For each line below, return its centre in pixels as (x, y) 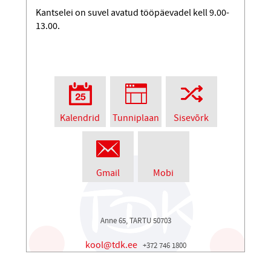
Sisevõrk (191, 118)
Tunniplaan (135, 118)
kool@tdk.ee (111, 245)
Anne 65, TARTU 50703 (135, 221)
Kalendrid (80, 118)
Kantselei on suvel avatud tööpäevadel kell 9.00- (132, 13)
